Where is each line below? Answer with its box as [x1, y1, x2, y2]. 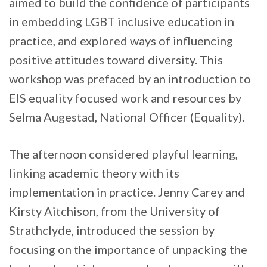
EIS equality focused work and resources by [9, 91, 241, 105]
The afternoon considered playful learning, [9, 147, 238, 162]
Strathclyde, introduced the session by [9, 223, 215, 238]
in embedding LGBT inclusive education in [9, 14, 234, 29]
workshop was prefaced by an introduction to [9, 72, 251, 86]
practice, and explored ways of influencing [9, 33, 233, 48]
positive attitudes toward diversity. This [9, 52, 223, 67]
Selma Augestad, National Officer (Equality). [9, 110, 244, 125]
